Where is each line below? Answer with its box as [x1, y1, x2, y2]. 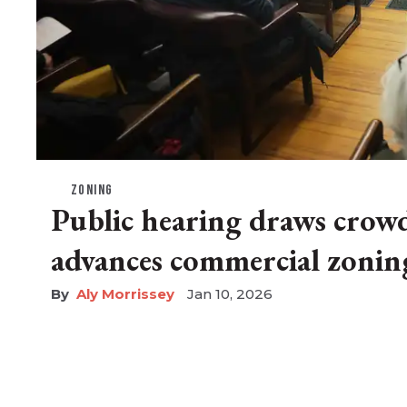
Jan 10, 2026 [187, 284, 273, 303]
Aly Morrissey [76, 284, 174, 303]
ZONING [71, 181, 114, 199]
